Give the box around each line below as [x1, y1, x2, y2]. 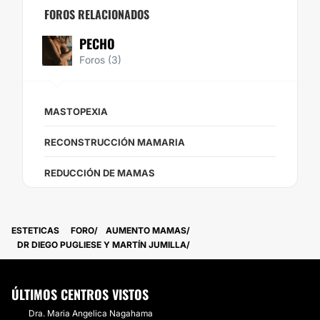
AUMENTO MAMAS [106, 225, 186, 236]
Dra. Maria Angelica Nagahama [29, 308, 153, 319]
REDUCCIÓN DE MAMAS [44, 167, 155, 179]
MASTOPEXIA [44, 106, 108, 117]
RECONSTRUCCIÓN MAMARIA [44, 136, 185, 148]
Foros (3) [79, 54, 121, 66]
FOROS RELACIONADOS [44, 6, 149, 23]
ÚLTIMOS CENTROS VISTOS [11, 285, 149, 304]
